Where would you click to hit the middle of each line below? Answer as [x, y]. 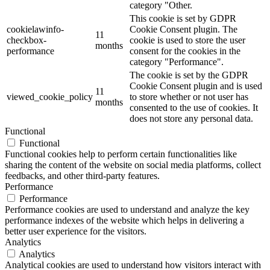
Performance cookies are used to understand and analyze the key [127, 210]
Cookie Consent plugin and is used [196, 86]
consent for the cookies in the [185, 51]
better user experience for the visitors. [76, 231]
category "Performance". [177, 62]
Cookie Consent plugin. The [184, 30]
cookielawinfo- [35, 30]
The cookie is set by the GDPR [189, 75]
